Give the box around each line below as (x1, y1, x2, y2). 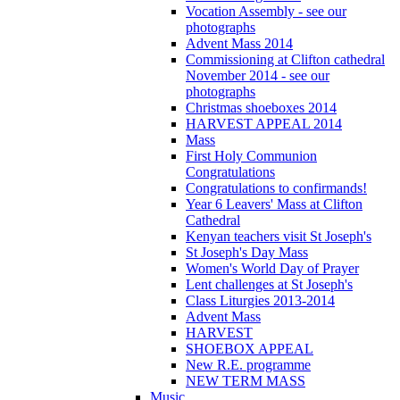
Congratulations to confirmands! (186, 179, 367, 196)
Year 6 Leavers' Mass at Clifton (186, 196, 362, 212)
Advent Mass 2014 (186, 35, 293, 51)
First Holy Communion (186, 147, 317, 163)
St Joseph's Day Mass (186, 244, 308, 260)
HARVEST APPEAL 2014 (186, 115, 342, 131)
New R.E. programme (186, 356, 311, 372)
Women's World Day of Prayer (186, 260, 359, 276)
